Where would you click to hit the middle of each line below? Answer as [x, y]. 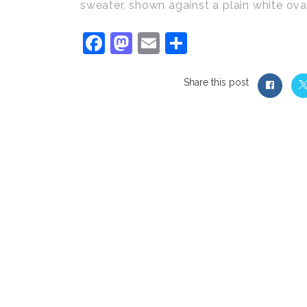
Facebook [154, 43]
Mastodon [182, 43]
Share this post [216, 82]
